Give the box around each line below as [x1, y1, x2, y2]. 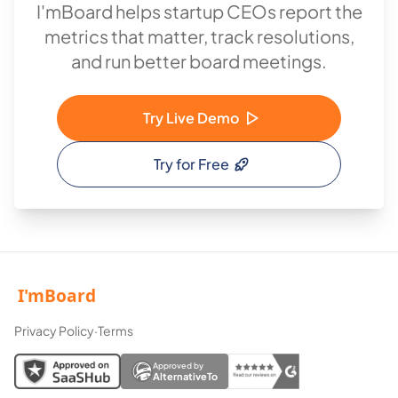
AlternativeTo [153, 370, 218, 382]
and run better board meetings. [71, 50, 327, 72]
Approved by [153, 361, 203, 370]
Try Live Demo [143, 108, 239, 127]
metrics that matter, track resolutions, [44, 25, 354, 47]
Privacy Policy [14, 322, 94, 338]
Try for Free [153, 155, 229, 173]
